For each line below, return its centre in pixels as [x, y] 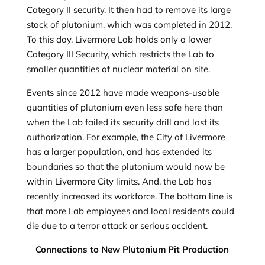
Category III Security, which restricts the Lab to [120, 54]
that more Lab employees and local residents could [130, 211]
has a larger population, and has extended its [119, 152]
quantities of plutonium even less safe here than [125, 107]
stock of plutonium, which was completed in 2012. [129, 25]
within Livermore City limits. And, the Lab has [119, 181]
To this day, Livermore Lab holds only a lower [119, 39]
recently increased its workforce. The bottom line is [129, 196]
